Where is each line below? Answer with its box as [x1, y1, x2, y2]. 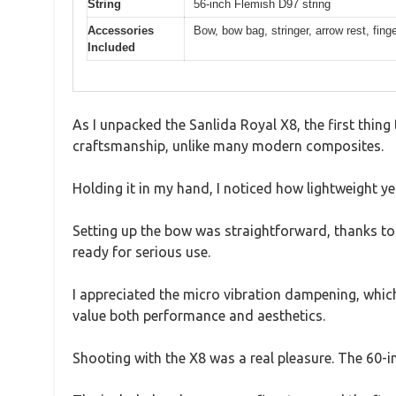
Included [88, 40, 135, 54]
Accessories [88, 23, 154, 37]
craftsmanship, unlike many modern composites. [72, 138, 384, 155]
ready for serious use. [72, 244, 210, 261]
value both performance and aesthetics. [72, 308, 325, 324]
